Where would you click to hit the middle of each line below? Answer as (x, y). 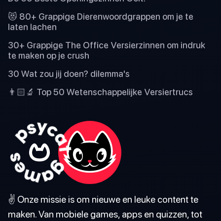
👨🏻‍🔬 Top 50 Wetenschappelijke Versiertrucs (100, 92)
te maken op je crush (49, 55)
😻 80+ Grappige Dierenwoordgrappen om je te (101, 16)
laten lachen (32, 27)
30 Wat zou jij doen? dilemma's (69, 74)
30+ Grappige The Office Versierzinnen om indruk (107, 45)
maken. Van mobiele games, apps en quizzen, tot (105, 214)
